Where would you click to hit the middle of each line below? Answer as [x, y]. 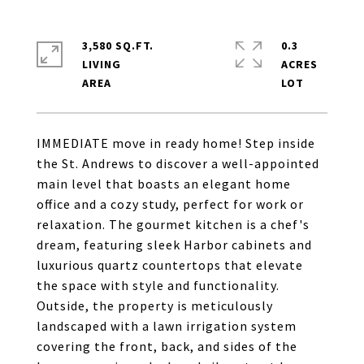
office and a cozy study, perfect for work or [170, 204]
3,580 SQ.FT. [118, 45]
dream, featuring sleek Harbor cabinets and [174, 245]
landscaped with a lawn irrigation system [167, 326]
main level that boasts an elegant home [164, 184]
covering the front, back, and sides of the [167, 346]
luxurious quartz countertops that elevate [170, 265]
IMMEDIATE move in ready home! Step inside [176, 143]
